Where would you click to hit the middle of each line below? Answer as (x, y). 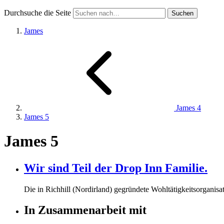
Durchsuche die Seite (37, 12)
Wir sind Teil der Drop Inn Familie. (116, 168)
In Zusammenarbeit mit (85, 210)
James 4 (187, 107)
